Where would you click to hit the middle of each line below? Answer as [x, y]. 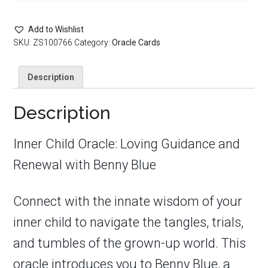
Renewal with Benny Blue [85, 165]
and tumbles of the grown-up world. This [130, 243]
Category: [93, 42]
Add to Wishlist [56, 29]
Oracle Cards [136, 42]
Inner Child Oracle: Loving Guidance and [127, 144]
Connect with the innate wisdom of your [128, 201]
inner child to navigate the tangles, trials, [129, 222]
